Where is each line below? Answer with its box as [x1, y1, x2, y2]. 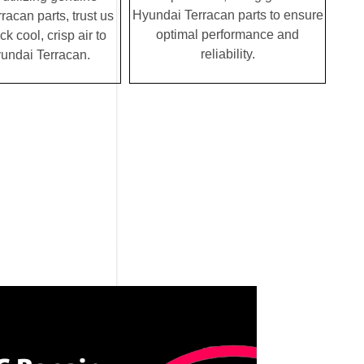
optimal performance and [156, 28, 299, 42]
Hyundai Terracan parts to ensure [132, 8, 323, 23]
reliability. [200, 47, 255, 62]
